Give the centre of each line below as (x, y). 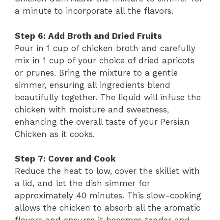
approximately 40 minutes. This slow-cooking (108, 195)
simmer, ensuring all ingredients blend (93, 85)
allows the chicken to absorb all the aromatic (108, 208)
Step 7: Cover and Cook (65, 159)
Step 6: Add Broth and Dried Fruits (88, 36)
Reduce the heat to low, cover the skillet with (107, 171)
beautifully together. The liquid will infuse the (108, 97)
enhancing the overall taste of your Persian (102, 122)
